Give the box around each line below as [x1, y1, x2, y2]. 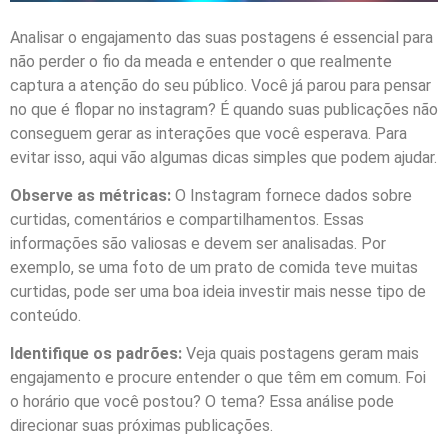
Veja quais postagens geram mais [182, 344, 419, 364]
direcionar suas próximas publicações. [10, 416, 273, 436]
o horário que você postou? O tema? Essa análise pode [10, 392, 394, 412]
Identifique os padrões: [10, 344, 182, 364]
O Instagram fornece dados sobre [171, 186, 412, 206]
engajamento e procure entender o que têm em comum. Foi [10, 368, 426, 388]
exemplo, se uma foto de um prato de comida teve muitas [10, 258, 418, 278]
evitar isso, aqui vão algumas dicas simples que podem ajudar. [10, 147, 437, 167]
